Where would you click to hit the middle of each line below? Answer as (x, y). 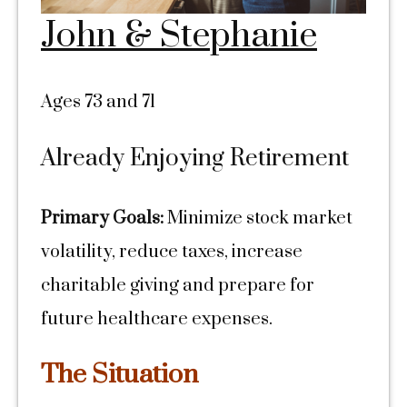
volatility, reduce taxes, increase (172, 253)
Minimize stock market (258, 219)
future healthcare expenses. (157, 320)
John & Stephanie (179, 36)
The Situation (119, 375)
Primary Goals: (102, 219)
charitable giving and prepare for (178, 286)
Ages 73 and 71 (98, 103)
